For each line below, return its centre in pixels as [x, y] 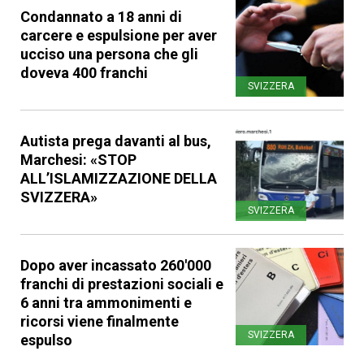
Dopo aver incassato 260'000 [116, 265]
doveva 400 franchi [84, 72]
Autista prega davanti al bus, [116, 141]
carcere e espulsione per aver [119, 35]
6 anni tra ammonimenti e [106, 302]
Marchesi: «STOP [78, 159]
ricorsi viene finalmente [100, 321]
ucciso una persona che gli [109, 54]
